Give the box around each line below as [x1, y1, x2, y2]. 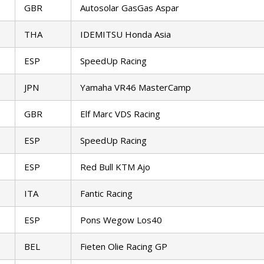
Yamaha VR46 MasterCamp [80, 81, 191, 94]
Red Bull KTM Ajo [80, 161, 150, 173]
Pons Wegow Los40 [80, 214, 162, 226]
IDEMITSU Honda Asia [80, 28, 171, 41]
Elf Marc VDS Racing [80, 108, 160, 120]
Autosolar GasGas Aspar [80, 2, 179, 14]
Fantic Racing [80, 187, 133, 200]
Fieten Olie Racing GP [80, 240, 167, 253]
